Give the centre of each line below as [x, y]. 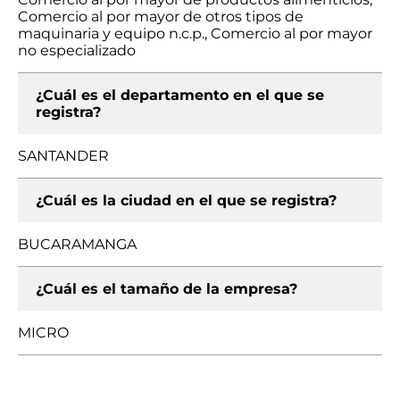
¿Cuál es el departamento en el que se [180, 95]
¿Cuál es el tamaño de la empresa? [167, 289]
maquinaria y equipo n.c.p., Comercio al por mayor [195, 33]
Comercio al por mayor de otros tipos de [161, 17]
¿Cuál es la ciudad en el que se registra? [186, 200]
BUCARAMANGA [77, 244]
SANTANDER [63, 156]
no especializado [77, 50]
